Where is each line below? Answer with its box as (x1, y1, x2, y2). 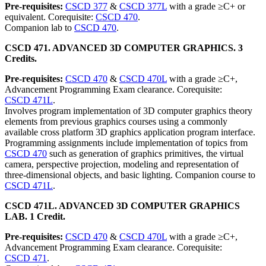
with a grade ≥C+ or (167, 1, 245, 11)
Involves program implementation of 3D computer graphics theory (5, 106, 252, 116)
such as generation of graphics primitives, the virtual (47, 148, 243, 159)
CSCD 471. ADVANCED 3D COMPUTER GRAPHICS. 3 (5, 43, 243, 53)
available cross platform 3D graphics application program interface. (5, 127, 255, 137)
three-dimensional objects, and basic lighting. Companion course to (5, 170, 255, 180)
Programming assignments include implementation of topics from (5, 138, 248, 148)
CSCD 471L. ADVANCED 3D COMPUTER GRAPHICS (5, 201, 240, 211)
